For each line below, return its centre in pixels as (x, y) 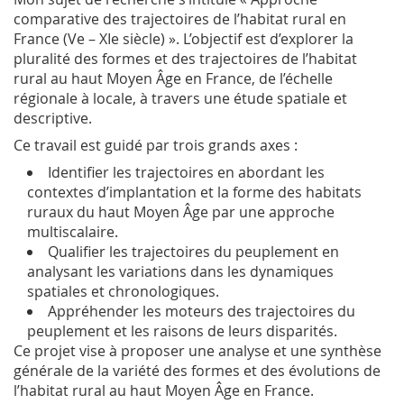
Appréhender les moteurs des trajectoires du (202, 312)
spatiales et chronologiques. (123, 292)
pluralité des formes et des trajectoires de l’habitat (185, 59)
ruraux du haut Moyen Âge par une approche (181, 212)
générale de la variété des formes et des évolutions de (197, 371)
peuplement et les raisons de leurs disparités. (182, 331)
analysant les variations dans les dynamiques (180, 272)
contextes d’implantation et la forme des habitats (194, 193)
